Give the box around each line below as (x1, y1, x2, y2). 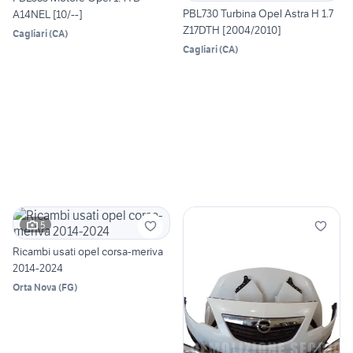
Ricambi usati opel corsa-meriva (13, 244, 163, 259)
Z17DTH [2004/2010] (183, 23, 281, 38)
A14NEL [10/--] (13, 7, 83, 22)
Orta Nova (13, 281, 57, 294)
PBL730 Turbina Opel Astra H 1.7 (183, 6, 333, 21)
